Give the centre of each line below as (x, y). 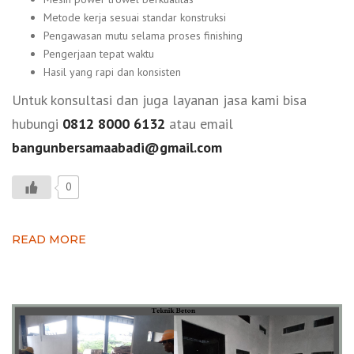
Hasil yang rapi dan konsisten (112, 72)
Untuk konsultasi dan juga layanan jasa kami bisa (159, 100)
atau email (199, 123)
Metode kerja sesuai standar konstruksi (135, 18)
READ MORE (49, 239)
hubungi (37, 123)
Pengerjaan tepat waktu (99, 54)
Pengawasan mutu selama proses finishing (143, 36)
